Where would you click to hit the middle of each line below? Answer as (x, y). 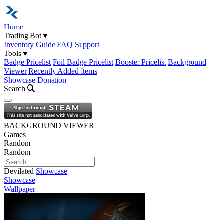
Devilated (19, 171)
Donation (52, 80)
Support (87, 44)
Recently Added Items (63, 71)
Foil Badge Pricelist (83, 62)
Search (15, 88)
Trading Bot (23, 35)
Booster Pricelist (141, 62)
